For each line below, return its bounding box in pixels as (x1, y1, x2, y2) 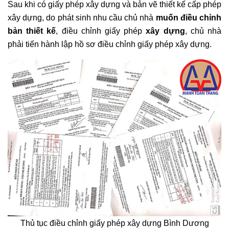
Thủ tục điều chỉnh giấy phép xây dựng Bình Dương (20, 219, 209, 228)
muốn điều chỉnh (155, 13, 222, 22)
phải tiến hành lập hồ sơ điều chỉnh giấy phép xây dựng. (8, 40, 212, 49)
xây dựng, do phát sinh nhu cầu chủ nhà (8, 13, 156, 22)
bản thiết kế (8, 27, 56, 36)
